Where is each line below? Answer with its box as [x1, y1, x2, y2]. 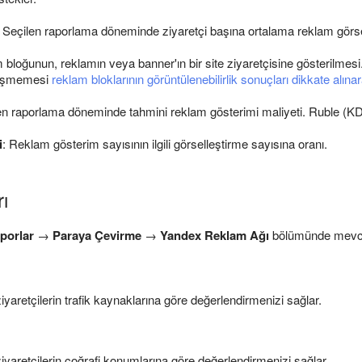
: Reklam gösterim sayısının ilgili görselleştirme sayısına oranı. [2, 135, 327, 152]
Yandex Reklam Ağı [160, 226, 269, 244]
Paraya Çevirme [53, 226, 141, 244]
